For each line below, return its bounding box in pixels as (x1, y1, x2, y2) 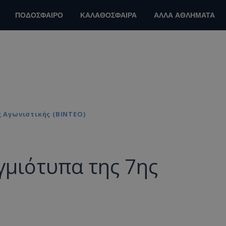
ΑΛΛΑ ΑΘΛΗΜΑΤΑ (154, 11, 215, 20)
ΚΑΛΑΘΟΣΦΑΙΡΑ (80, 11, 137, 20)
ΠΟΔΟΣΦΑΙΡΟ (15, 11, 63, 20)
